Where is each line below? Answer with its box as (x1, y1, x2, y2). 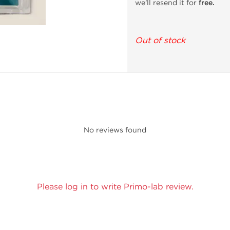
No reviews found (84, 126, 146, 135)
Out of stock (135, 35, 185, 46)
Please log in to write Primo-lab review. (36, 182, 194, 191)
